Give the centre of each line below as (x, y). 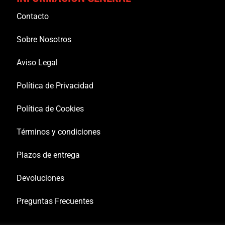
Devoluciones (40, 178)
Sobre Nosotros (44, 40)
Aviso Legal (37, 63)
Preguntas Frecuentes (55, 201)
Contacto (32, 17)
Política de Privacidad (55, 86)
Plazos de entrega (48, 155)
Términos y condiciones (58, 132)
